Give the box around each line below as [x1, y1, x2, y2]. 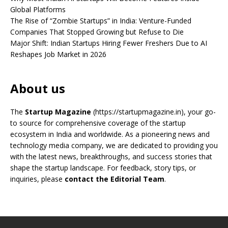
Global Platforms [10, 5, 66, 15]
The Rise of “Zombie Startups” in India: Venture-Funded [10, 16, 191, 26]
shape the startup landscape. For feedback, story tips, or [10, 163, 196, 173]
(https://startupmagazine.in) [93, 107, 184, 117]
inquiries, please [10, 174, 65, 184]
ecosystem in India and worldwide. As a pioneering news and [10, 129, 210, 139]
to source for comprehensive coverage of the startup [10, 118, 186, 128]
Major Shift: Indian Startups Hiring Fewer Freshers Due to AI [10, 38, 207, 48]
